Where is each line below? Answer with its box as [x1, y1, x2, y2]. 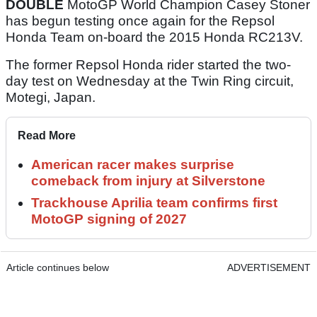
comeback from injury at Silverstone [31, 173, 265, 189]
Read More [18, 129, 76, 142]
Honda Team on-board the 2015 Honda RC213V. [6, 30, 303, 45]
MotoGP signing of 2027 [31, 212, 187, 227]
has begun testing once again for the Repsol [6, 13, 275, 29]
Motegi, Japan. [6, 90, 96, 105]
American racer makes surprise [31, 157, 234, 173]
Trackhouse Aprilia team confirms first [31, 195, 277, 211]
